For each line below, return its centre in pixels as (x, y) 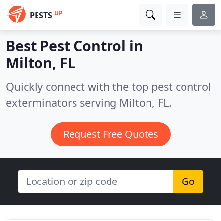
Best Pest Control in (74, 46)
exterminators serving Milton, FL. (89, 102)
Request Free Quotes (110, 134)
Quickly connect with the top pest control (109, 87)
